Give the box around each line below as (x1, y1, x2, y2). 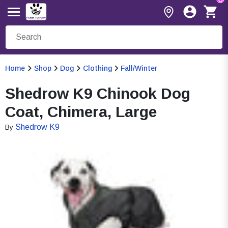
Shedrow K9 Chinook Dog (5, 85, 190, 102)
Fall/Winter (121, 64, 157, 72)
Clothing (82, 64, 112, 72)
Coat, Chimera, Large (5, 103, 157, 120)
